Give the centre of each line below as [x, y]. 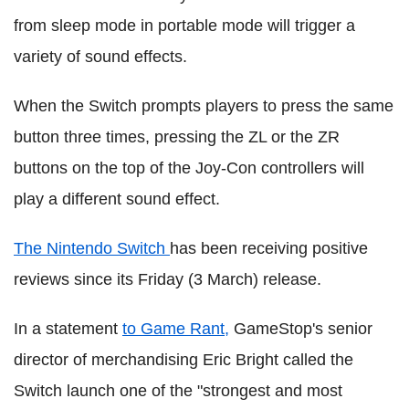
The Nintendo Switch [92, 248]
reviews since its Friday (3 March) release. [168, 279]
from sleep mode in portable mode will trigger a [184, 26]
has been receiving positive [269, 248]
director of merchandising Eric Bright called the [184, 360]
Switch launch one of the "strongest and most [178, 391]
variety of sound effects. [100, 57]
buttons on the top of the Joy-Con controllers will [189, 168]
